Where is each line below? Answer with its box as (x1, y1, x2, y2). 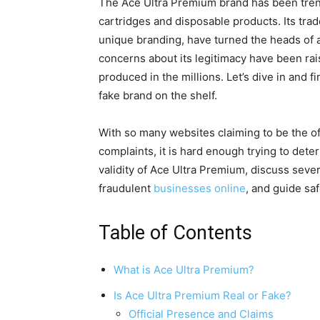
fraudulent (99, 181, 154, 195)
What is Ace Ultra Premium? (114, 263, 254, 276)
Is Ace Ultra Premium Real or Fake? (114, 289, 291, 302)
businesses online (154, 181, 246, 195)
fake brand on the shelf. (99, 89, 217, 102)
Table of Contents (99, 221, 252, 244)
